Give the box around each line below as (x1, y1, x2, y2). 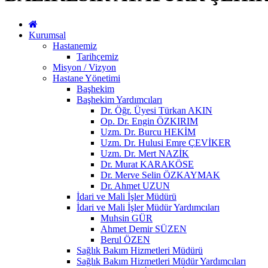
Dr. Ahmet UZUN (100, 180, 170, 191)
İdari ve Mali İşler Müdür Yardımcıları (77, 202, 220, 212)
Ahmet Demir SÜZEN (100, 223, 187, 234)
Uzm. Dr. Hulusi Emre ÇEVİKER (100, 137, 231, 148)
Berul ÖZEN (100, 234, 150, 245)
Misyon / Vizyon (53, 62, 116, 72)
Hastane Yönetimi (53, 72, 120, 83)
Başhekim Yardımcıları (77, 94, 162, 105)
